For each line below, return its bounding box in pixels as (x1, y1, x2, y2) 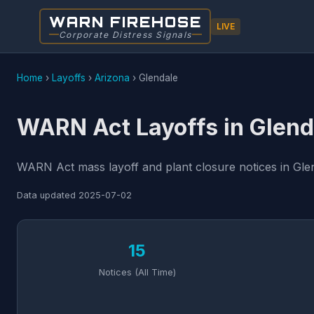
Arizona (95, 72, 130, 83)
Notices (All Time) (98, 267, 176, 278)
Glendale (139, 72, 178, 83)
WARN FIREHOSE (48, 13, 202, 31)
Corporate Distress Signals (58, 29, 192, 40)
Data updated (17, 190, 78, 200)
